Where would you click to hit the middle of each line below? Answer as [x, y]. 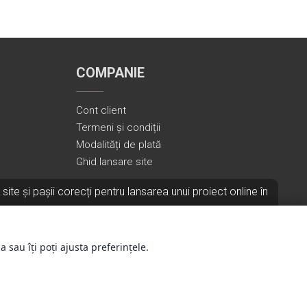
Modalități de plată [119, 145]
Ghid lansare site [114, 162]
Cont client [101, 110]
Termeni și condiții [118, 127]
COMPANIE [110, 73]
